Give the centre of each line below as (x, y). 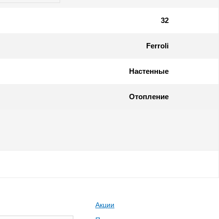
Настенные (149, 71)
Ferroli (157, 45)
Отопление (149, 96)
